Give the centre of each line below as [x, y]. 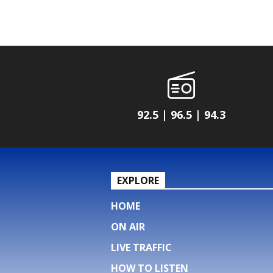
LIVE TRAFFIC [141, 247]
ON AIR [128, 226]
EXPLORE [138, 180]
